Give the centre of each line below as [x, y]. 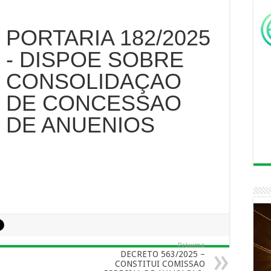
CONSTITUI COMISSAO [160, 264]
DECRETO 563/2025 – [163, 254]
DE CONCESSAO [93, 103]
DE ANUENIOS [80, 125]
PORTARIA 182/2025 [108, 38]
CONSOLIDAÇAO [93, 81]
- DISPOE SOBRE [95, 60]
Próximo [191, 245]
